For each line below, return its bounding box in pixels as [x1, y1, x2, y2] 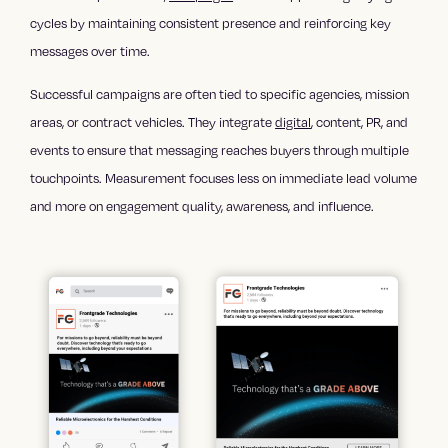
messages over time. [30, 41, 151, 60]
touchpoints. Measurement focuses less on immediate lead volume [30, 168, 418, 187]
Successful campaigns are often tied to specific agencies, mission [30, 84, 410, 103]
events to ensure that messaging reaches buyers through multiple [30, 140, 410, 159]
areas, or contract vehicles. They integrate [30, 112, 276, 131]
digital [275, 112, 312, 131]
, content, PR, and [311, 112, 409, 131]
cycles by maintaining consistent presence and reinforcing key [30, 13, 392, 32]
